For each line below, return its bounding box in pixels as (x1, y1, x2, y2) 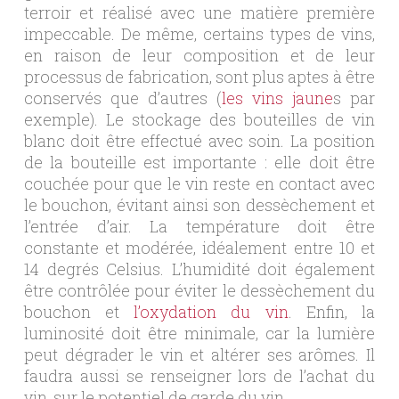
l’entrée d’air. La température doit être (23, 216, 376, 237)
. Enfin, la (288, 301, 376, 322)
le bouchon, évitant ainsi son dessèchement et (23, 194, 376, 216)
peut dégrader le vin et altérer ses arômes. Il (23, 344, 376, 365)
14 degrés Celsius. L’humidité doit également (23, 258, 376, 280)
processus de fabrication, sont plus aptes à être (23, 66, 376, 87)
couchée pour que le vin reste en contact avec (23, 173, 376, 194)
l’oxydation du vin (134, 301, 289, 322)
